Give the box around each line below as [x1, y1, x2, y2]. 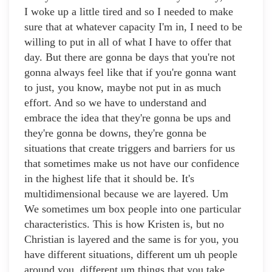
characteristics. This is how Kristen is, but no [24, 218, 224, 231]
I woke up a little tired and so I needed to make [24, 5, 233, 18]
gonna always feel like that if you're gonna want [24, 66, 236, 79]
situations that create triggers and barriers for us [24, 142, 235, 155]
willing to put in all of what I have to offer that [24, 36, 231, 49]
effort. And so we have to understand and [24, 97, 206, 109]
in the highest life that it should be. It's [24, 172, 194, 185]
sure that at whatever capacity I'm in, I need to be [24, 21, 242, 33]
